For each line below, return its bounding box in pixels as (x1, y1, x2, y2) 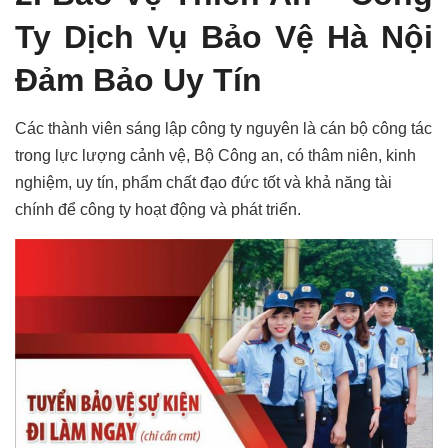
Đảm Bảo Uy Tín (15, 61, 262, 98)
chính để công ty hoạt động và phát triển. (15, 201, 301, 219)
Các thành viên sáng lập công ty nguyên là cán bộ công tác (15, 120, 432, 138)
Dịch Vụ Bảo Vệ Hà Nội (64, 18, 433, 55)
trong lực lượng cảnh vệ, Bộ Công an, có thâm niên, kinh (15, 147, 416, 165)
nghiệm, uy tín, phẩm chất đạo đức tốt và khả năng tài (15, 174, 392, 192)
